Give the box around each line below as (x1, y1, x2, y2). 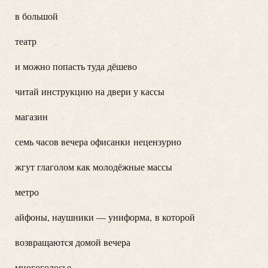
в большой (15, 9, 58, 22)
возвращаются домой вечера (15, 235, 130, 248)
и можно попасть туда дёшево (15, 59, 137, 72)
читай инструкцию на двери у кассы (15, 84, 165, 98)
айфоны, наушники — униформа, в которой (15, 210, 195, 223)
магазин (15, 109, 48, 123)
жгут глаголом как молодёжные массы (15, 160, 172, 173)
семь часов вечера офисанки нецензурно (15, 135, 181, 148)
